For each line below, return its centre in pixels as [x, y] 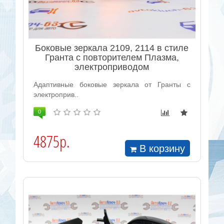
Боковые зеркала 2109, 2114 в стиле [112, 48]
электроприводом [112, 67]
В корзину [162, 148]
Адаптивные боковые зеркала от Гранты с [112, 85]
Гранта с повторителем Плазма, [112, 58]
